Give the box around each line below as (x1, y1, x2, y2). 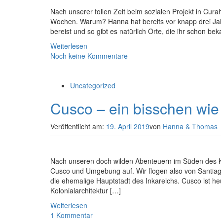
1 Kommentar (50, 210, 93, 220)
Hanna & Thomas (163, 121, 218, 131)
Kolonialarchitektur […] (50, 185, 121, 195)
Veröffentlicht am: (50, 121, 106, 131)
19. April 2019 (106, 121, 149, 131)
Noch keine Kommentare (50, 51, 128, 61)
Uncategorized (70, 80, 115, 90)
